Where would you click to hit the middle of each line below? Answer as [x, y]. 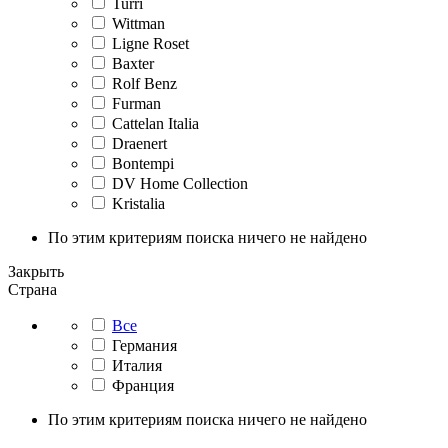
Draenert [139, 143]
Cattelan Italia [155, 123]
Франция [143, 385]
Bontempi [143, 163]
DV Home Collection [180, 183]
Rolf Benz [144, 83]
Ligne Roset [150, 43]
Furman [136, 103]
